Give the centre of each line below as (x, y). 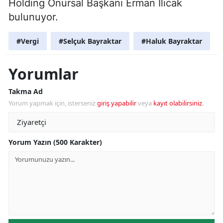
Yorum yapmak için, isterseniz (53, 103)
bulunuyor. (33, 17)
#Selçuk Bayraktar (90, 41)
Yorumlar (44, 74)
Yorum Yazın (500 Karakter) (55, 142)
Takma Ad (26, 92)
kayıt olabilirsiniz (178, 103)
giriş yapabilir (117, 103)
